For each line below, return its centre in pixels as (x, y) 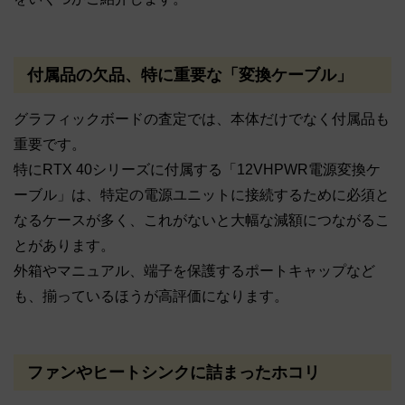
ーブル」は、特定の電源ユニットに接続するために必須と (202, 195)
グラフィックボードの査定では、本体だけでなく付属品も (202, 119)
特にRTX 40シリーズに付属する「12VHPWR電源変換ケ (197, 170)
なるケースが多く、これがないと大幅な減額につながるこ (202, 221)
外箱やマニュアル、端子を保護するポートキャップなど (194, 271)
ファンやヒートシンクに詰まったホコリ (174, 372)
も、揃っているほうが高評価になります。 (151, 297)
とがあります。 (64, 246)
